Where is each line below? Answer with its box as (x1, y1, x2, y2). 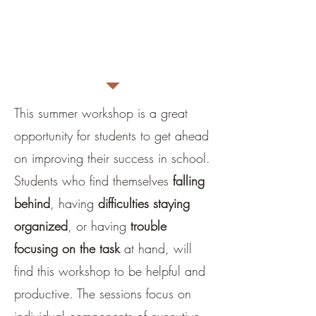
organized (14, 217, 68, 234)
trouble (130, 217, 166, 234)
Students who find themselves (14, 172, 173, 189)
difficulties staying (98, 195, 190, 212)
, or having (68, 217, 130, 234)
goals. (21, 21, 69, 35)
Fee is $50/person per (21, 52, 197, 66)
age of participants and (21, 6, 208, 20)
